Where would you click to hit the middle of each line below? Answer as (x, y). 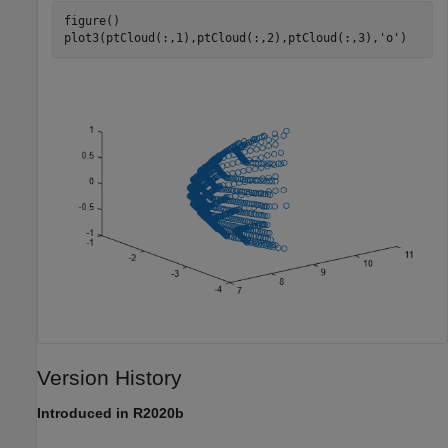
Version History (109, 378)
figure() (91, 20)
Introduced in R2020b (110, 413)
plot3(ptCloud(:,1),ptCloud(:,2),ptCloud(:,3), (221, 37)
